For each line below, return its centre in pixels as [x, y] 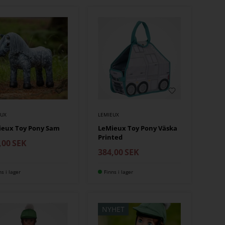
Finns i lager [119, 172]
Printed [110, 137]
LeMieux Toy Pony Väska [138, 128]
